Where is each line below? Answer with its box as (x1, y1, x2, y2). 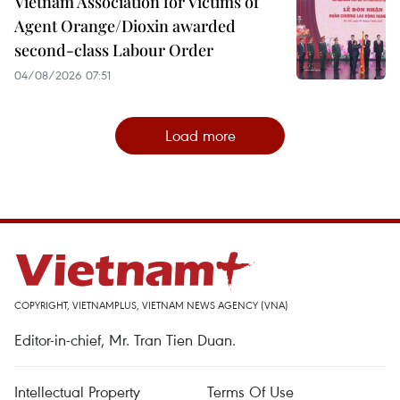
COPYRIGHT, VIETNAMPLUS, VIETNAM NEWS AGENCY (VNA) (14, 297, 288, 312)
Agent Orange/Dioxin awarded (14, 14, 236, 37)
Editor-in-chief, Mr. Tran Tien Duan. (14, 329, 236, 350)
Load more (164, 124, 236, 146)
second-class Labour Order (14, 38, 213, 61)
